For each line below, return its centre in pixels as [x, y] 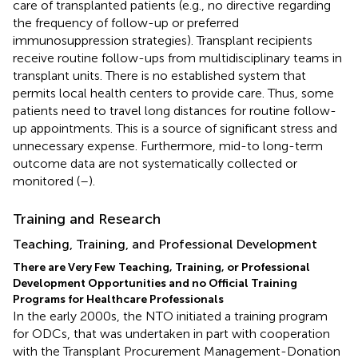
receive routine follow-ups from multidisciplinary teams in [177, 58]
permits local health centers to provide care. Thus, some [173, 93]
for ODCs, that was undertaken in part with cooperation [171, 333]
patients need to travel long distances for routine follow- [175, 110]
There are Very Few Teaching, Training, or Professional [161, 267]
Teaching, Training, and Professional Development [165, 244]
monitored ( [46, 181]
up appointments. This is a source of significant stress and [175, 128]
